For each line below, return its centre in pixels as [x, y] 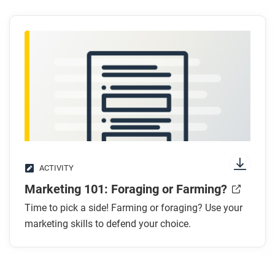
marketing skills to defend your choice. [108, 224]
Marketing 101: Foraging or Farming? [126, 189]
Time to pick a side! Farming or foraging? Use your [134, 208]
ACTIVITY [56, 168]
